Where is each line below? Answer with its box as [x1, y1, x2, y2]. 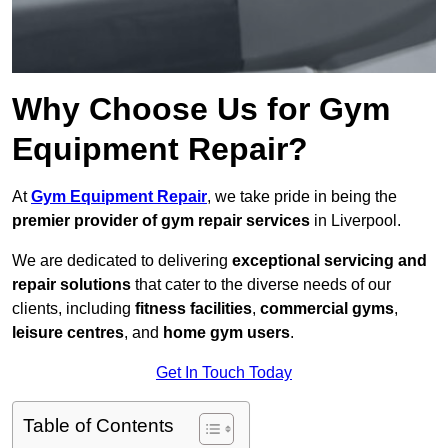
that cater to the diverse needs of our [131, 276, 391, 294]
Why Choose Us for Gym [12, 91, 390, 128]
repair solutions [12, 276, 131, 294]
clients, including [12, 300, 135, 318]
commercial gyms [260, 300, 394, 318]
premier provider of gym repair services [12, 212, 310, 230]
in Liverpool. [310, 212, 401, 230]
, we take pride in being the [207, 188, 397, 206]
